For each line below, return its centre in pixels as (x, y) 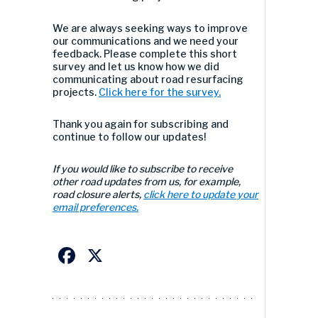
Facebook (130, 255)
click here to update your (201, 194)
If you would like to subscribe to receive (143, 169)
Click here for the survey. (160, 92)
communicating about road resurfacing (148, 79)
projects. (76, 92)
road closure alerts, (98, 194)
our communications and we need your (146, 41)
